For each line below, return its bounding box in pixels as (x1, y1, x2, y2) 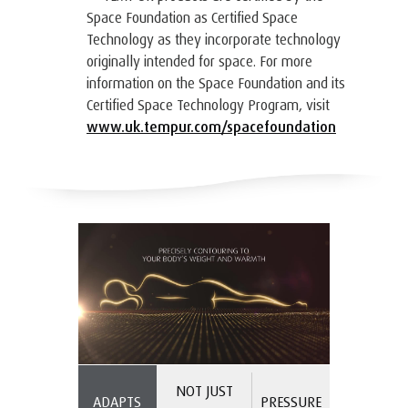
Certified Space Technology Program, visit (87, 96, 330, 114)
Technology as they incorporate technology (87, 30, 341, 48)
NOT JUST (175, 381, 233, 400)
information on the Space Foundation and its (87, 74, 345, 92)
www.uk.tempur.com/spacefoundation (87, 117, 336, 136)
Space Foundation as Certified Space (87, 8, 298, 26)
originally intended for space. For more (87, 52, 312, 70)
